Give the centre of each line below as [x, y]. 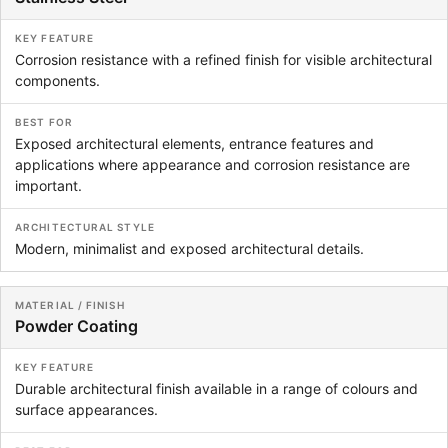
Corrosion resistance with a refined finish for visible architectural [223, 59]
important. [48, 185]
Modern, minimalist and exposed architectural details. [189, 248]
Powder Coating [76, 326]
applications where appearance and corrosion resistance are [212, 164]
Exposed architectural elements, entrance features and [194, 143]
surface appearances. [86, 409]
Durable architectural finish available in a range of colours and [216, 388]
